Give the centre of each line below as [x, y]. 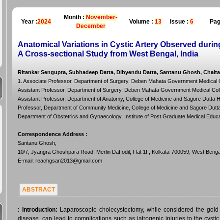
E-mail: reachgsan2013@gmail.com [60, 161]
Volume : [142, 22]
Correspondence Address [51, 134]
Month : [74, 17]
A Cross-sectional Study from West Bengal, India [108, 54]
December [91, 26]
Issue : [180, 22]
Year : [29, 22]
